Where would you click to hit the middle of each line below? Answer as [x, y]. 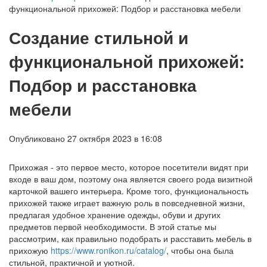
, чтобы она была [200, 250]
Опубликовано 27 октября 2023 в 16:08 [86, 138]
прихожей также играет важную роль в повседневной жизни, [127, 202]
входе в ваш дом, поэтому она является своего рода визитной [131, 178]
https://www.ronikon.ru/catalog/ [108, 250]
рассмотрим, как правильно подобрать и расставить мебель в [130, 238]
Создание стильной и [99, 37]
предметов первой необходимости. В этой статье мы [113, 226]
